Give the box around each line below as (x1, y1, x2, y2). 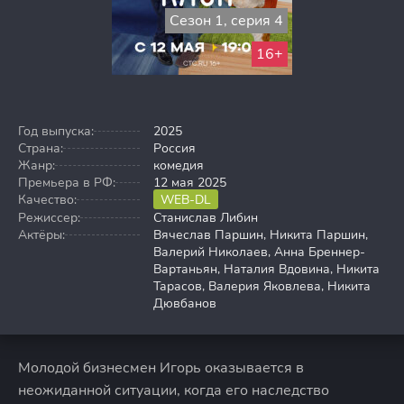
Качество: (18, 190, 77, 208)
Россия (153, 139, 196, 157)
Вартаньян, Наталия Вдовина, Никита (153, 261, 380, 279)
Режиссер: (18, 209, 80, 227)
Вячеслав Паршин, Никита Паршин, (153, 226, 368, 244)
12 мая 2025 (153, 173, 226, 191)
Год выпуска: (18, 122, 94, 140)
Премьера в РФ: (18, 173, 115, 191)
